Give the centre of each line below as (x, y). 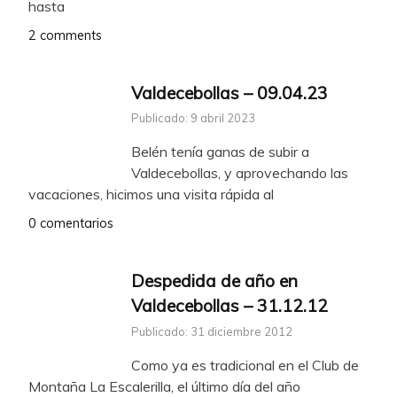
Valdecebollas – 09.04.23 (230, 93)
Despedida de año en (214, 281)
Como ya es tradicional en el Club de (245, 366)
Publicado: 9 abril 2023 (193, 118)
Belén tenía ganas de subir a (220, 152)
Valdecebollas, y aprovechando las (240, 173)
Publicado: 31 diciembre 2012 (212, 332)
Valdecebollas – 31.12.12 (230, 306)
